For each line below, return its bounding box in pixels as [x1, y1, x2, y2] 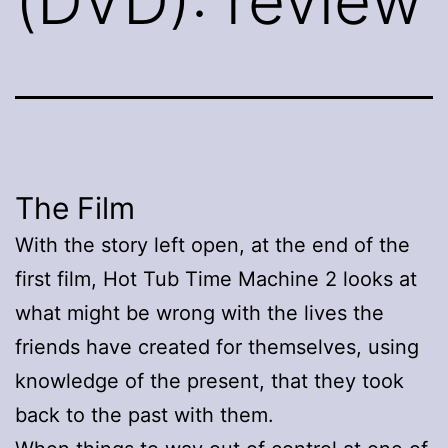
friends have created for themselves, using [15, 334, 419, 359]
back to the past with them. [15, 402, 274, 427]
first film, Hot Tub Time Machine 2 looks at [15, 266, 417, 291]
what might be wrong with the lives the [15, 300, 384, 325]
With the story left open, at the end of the [15, 232, 410, 257]
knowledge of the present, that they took [15, 368, 404, 393]
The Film [15, 189, 135, 226]
